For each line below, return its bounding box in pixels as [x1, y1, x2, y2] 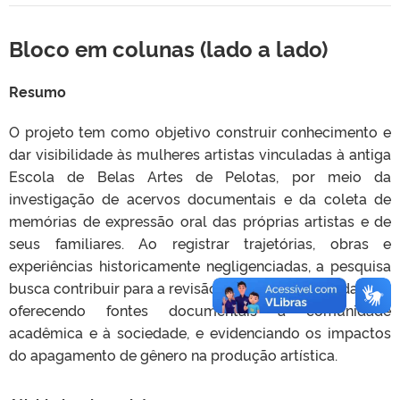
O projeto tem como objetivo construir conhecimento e [9, 121, 391, 141]
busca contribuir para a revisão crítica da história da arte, [9, 278, 391, 297]
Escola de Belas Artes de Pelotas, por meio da [9, 166, 391, 186]
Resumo [9, 81, 66, 101]
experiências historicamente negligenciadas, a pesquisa [9, 255, 391, 275]
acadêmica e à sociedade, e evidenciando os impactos [9, 322, 391, 342]
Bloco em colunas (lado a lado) [9, 33, 328, 62]
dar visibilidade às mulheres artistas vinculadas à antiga [9, 144, 391, 163]
